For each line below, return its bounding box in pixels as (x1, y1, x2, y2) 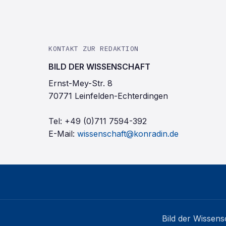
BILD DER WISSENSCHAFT (48, 62, 150, 72)
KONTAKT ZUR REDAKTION (48, 44, 139, 53)
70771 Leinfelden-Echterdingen (48, 91, 168, 101)
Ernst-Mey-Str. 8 (48, 78, 112, 88)
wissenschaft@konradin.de (77, 129, 179, 139)
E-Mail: (48, 129, 75, 139)
